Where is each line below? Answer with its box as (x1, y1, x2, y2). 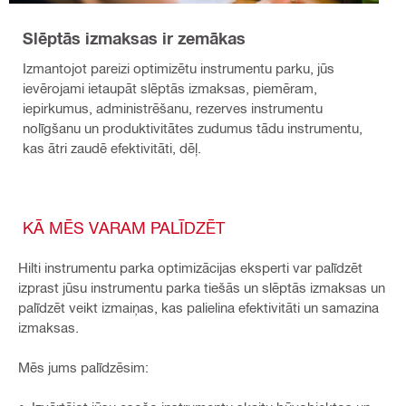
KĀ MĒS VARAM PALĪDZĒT (23, 217, 225, 237)
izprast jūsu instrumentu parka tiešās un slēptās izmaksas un (18, 279, 385, 296)
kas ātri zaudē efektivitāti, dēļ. (23, 140, 201, 157)
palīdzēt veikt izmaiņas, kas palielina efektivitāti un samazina (18, 299, 379, 316)
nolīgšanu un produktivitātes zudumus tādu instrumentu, (23, 120, 362, 137)
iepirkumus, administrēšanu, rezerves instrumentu (23, 100, 323, 117)
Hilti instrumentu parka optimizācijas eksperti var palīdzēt (18, 259, 362, 276)
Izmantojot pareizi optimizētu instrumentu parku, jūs (23, 60, 334, 77)
